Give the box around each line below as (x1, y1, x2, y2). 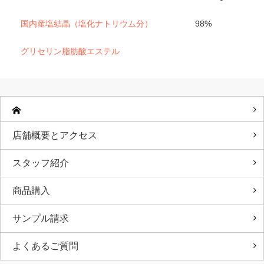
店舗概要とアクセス (12, 130, 97, 140)
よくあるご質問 (12, 240, 78, 251)
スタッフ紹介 (12, 157, 69, 168)
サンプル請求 (12, 213, 69, 223)
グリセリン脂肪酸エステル (21, 46, 120, 56)
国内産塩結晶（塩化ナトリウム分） (21, 18, 153, 28)
